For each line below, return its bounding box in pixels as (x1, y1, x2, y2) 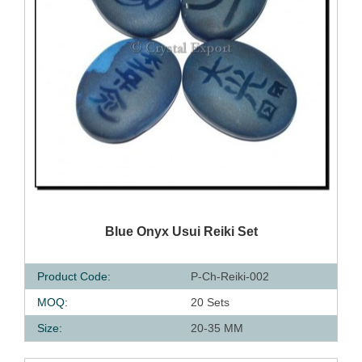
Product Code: (37, 270, 111, 283)
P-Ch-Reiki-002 (191, 270, 269, 283)
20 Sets (191, 296, 229, 309)
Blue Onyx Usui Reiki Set (104, 225, 258, 238)
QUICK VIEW (81, 221, 145, 234)
